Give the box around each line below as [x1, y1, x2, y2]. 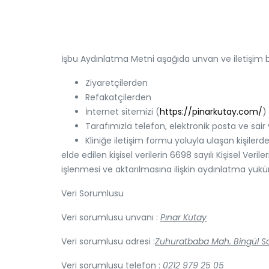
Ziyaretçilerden [85, 77, 148, 89]
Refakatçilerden [85, 91, 151, 103]
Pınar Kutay [160, 211, 207, 223]
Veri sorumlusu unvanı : [61, 211, 158, 223]
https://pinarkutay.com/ [160, 106, 262, 118]
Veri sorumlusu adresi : [61, 235, 155, 247]
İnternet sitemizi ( [85, 106, 160, 118]
